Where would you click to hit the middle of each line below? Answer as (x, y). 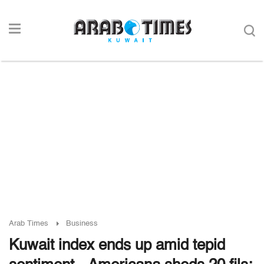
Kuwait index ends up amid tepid (117, 246)
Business (82, 224)
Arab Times (29, 224)
